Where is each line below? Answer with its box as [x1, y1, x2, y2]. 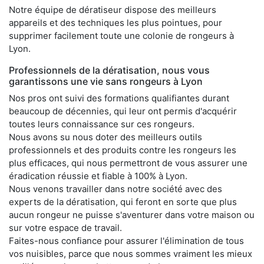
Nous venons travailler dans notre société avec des [9, 183, 222, 194]
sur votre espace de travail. [9, 222, 122, 233]
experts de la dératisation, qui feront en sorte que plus [9, 196, 237, 207]
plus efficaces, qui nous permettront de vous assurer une [9, 157, 247, 169]
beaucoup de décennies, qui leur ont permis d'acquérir [9, 105, 237, 117]
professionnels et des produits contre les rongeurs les [9, 144, 236, 156]
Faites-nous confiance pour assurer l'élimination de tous [9, 235, 244, 246]
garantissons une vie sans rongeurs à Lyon [9, 75, 203, 87]
